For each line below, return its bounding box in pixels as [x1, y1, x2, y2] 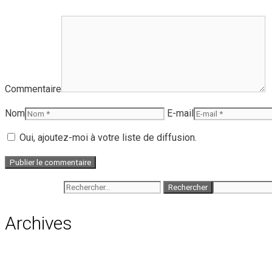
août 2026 [29, 253, 76, 266]
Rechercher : [5, 180, 61, 193]
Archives [5, 212, 72, 234]
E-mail [167, 107, 194, 120]
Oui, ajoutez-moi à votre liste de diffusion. [17, 132, 197, 144]
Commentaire [5, 83, 61, 95]
